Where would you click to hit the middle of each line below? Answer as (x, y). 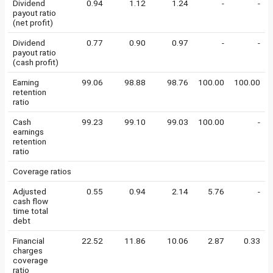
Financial (29, 241)
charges (28, 250)
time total (30, 211)
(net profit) (33, 23)
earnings (28, 132)
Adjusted (30, 191)
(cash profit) (36, 62)
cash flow (30, 201)
